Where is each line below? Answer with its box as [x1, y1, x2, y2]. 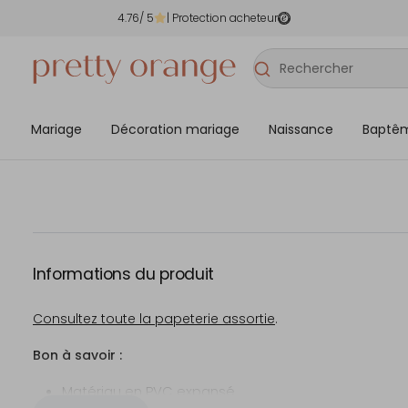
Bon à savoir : [33, 346, 122, 364]
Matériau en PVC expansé [62, 382, 235, 401]
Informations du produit [33, 263, 214, 285]
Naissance [269, 119, 333, 138]
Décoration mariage [111, 119, 240, 138]
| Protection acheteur [167, 10, 278, 25]
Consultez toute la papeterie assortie [33, 310, 275, 328]
